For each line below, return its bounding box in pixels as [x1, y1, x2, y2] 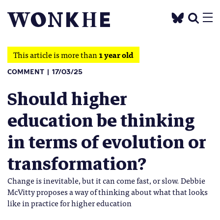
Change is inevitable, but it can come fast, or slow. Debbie [7, 174, 205, 187]
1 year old [99, 48, 134, 61]
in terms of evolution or [7, 128, 206, 157]
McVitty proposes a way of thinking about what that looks [7, 185, 208, 198]
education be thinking [7, 106, 194, 136]
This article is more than [13, 48, 99, 61]
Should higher [7, 84, 127, 114]
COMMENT [7, 68, 44, 76]
